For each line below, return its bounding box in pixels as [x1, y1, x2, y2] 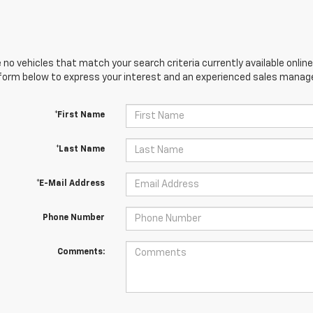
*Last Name [55, 145, 105, 154]
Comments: [57, 248, 105, 256]
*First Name [54, 111, 105, 119]
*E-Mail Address [36, 180, 105, 188]
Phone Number [42, 214, 105, 222]
